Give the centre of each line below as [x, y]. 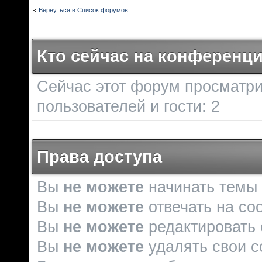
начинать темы [201, 187]
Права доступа [99, 156]
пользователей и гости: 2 [128, 106]
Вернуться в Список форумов [83, 10]
